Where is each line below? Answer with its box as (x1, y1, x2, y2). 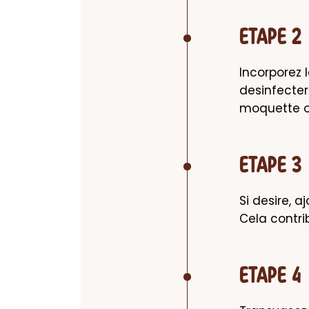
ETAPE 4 (239, 266, 301, 287)
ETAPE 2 (239, 28, 301, 48)
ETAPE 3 (239, 156, 302, 177)
